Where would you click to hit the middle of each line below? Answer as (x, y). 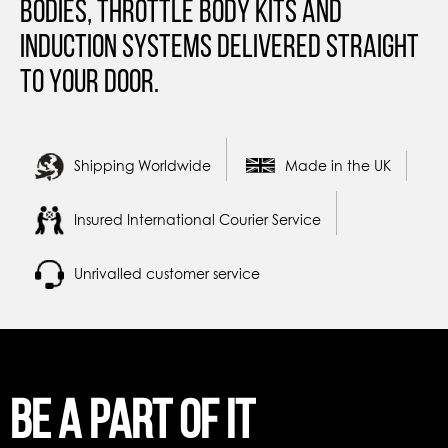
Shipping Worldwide (142, 165)
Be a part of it (132, 418)
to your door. (89, 80)
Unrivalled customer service (167, 273)
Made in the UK (338, 165)
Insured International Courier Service (197, 219)
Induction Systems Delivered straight (219, 45)
